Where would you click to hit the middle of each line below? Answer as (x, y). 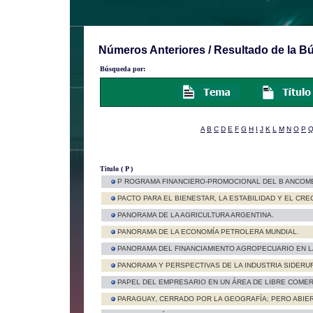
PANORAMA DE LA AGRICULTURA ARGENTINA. (196, 215)
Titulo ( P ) (116, 169)
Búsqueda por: (122, 69)
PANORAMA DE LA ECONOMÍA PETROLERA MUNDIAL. (208, 232)
